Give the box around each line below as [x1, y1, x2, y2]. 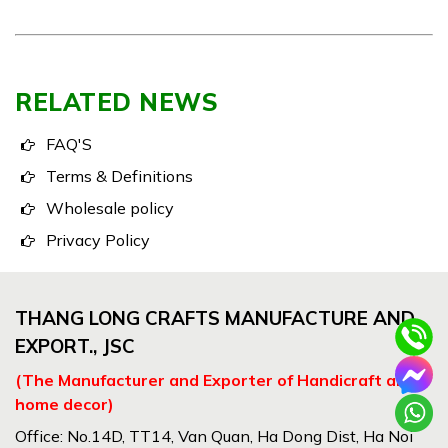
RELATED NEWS [15, 87, 218, 117]
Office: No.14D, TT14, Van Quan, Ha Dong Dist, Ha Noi [15, 426, 413, 446]
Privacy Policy [45, 230, 150, 250]
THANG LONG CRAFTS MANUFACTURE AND [15, 306, 415, 330]
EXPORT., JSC [15, 334, 135, 358]
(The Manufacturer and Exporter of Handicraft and [15, 370, 416, 390]
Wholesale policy [45, 198, 174, 218]
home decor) [15, 394, 114, 414]
